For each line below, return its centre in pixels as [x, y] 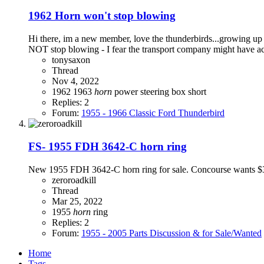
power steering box [151, 92]
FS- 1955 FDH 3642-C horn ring [108, 146]
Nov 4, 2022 [75, 81]
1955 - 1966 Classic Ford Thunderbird [153, 113]
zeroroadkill [74, 180]
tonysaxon [71, 60]
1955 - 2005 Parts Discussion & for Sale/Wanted [171, 233]
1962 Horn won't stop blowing [102, 16]
